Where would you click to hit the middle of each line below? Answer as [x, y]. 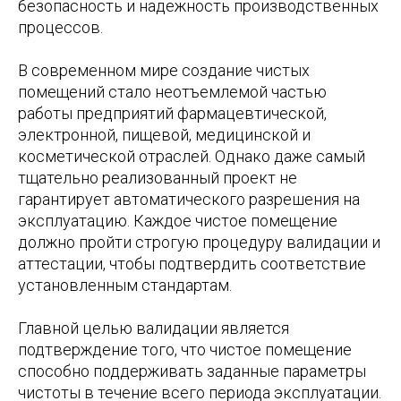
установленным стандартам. [125, 286]
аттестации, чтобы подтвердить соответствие [192, 264]
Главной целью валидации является [154, 328]
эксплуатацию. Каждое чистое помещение [178, 221]
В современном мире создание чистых [164, 71]
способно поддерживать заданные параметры [192, 371]
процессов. [60, 28]
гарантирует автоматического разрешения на [189, 200]
